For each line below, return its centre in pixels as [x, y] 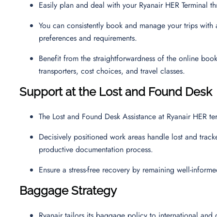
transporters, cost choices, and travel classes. [113, 71]
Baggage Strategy [68, 190]
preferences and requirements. [90, 38]
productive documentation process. [98, 149]
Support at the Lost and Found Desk [116, 92]
